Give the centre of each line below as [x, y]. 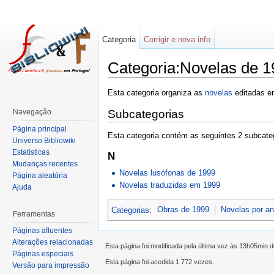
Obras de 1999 [183, 210]
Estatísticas [31, 152]
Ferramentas [34, 214]
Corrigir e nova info [177, 39]
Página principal [39, 129]
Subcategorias [146, 114]
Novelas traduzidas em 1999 [170, 185]
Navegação [32, 112]
